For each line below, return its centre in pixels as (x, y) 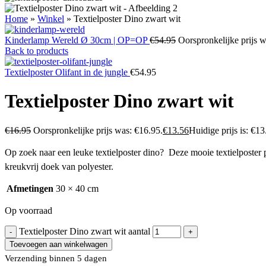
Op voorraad (28, 210)
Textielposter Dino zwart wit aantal (85, 231)
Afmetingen (30, 188)
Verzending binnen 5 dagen (56, 258)
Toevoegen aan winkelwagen (58, 244)
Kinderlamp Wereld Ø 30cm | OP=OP (77, 40)
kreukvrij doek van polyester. (59, 166)
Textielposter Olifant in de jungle (67, 72)
